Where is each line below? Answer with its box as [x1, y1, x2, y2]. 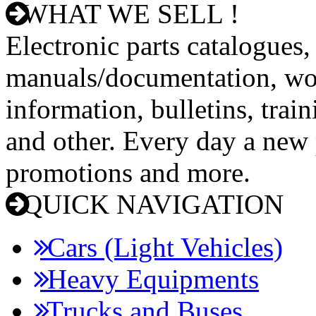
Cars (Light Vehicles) [40, 232, 283, 262]
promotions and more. [6, 157, 250, 188]
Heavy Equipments [40, 264, 259, 294]
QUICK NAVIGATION [16, 189, 284, 219]
